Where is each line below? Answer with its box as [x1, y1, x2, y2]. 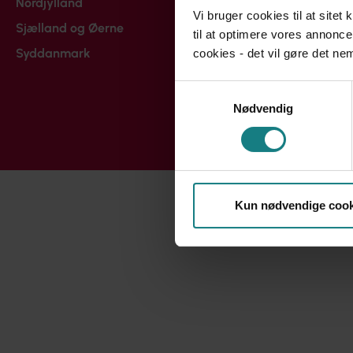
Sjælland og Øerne [16, 20, 124, 35]
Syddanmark [16, 46, 91, 61]
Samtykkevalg [174, 83, 250, 97]
